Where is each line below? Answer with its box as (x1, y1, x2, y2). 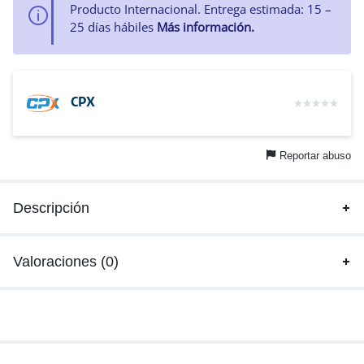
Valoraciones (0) (13, 253, 119, 270)
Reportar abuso (279, 149, 351, 162)
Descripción (13, 199, 89, 216)
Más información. (157, 18, 254, 35)
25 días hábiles (70, 18, 157, 35)
